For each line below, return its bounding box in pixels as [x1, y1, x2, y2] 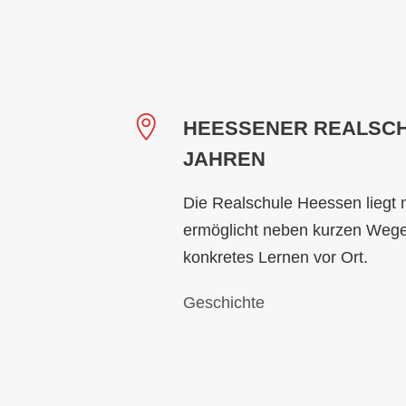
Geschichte [183, 293, 265, 312]
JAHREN [183, 147, 266, 170]
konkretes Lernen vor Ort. [183, 247, 368, 266]
